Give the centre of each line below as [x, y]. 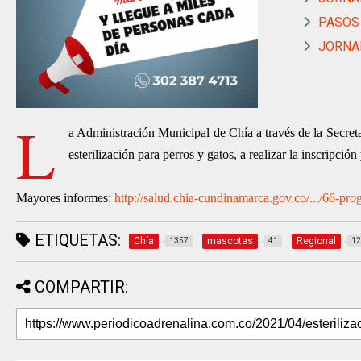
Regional [316, 241]
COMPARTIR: [81, 287]
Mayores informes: [65, 198]
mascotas [230, 241]
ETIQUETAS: [76, 240]
